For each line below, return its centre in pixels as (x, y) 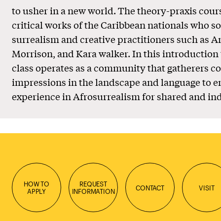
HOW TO (37, 184)
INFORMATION (93, 191)
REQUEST (93, 184)
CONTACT (150, 187)
